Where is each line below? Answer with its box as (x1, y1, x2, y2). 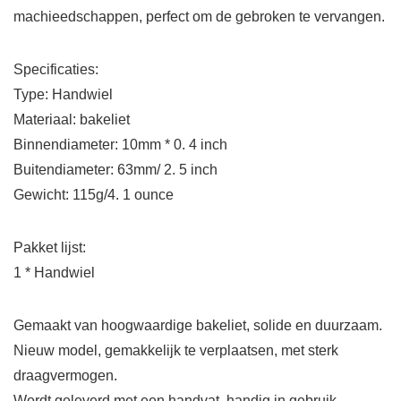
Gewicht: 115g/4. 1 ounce (13, 187, 174, 203)
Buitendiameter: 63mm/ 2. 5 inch (13, 162, 218, 178)
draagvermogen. (13, 368, 117, 384)
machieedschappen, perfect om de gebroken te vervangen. (13, 9, 385, 25)
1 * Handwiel (13, 265, 95, 281)
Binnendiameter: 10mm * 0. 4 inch (13, 137, 227, 153)
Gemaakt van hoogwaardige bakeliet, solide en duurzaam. (13, 318, 382, 334)
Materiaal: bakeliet (13, 112, 130, 128)
